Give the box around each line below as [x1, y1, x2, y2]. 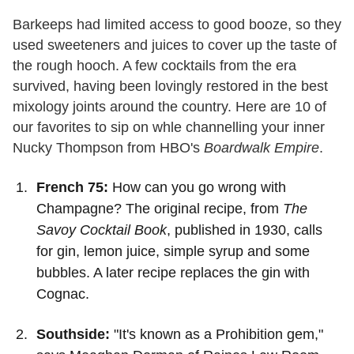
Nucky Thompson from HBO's [13, 140, 204, 156]
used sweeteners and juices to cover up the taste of [13, 37, 337, 54]
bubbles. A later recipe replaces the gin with [36, 265, 310, 281]
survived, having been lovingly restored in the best [13, 78, 328, 95]
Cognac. [36, 286, 89, 303]
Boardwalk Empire [204, 140, 319, 156]
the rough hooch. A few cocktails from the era [13, 58, 296, 74]
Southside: [36, 326, 110, 343]
